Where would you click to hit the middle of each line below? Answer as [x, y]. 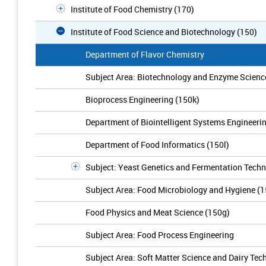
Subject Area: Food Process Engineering [160, 235]
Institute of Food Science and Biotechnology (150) [164, 32]
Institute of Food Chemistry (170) [132, 9]
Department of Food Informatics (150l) [157, 145]
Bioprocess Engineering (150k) [142, 99]
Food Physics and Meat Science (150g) [158, 212]
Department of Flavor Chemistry [145, 54]
